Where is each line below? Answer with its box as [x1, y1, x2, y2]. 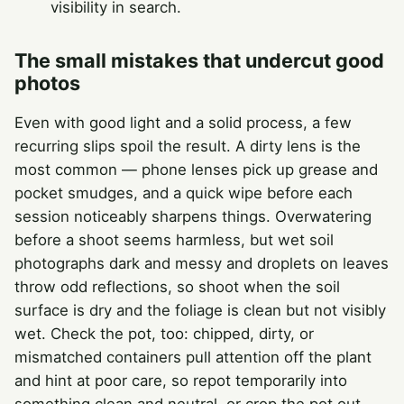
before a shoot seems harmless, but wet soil [14, 231, 334, 250]
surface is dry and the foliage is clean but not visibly [14, 301, 386, 320]
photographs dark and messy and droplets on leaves [14, 254, 389, 273]
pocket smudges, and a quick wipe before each [14, 184, 353, 203]
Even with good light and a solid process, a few [14, 114, 352, 133]
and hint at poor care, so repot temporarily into [14, 372, 347, 390]
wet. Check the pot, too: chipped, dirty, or [14, 325, 314, 344]
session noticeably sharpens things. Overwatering [14, 207, 372, 226]
